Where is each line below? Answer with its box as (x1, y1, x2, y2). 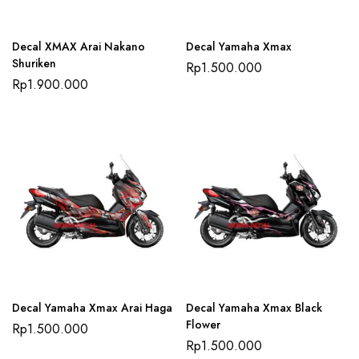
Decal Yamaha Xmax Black (186, 300, 322, 316)
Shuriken (12, 55, 56, 71)
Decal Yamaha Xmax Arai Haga (12, 300, 172, 316)
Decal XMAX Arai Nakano (12, 38, 145, 54)
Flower (186, 317, 220, 333)
